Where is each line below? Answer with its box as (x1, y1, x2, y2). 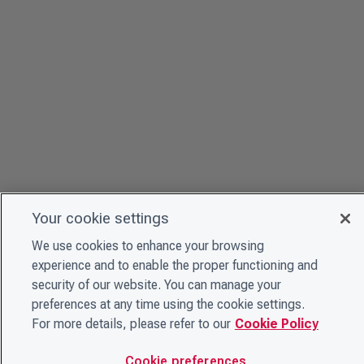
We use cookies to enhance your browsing (31, 238, 264, 253)
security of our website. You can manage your (31, 277, 281, 292)
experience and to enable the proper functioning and (31, 258, 318, 273)
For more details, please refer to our (31, 316, 231, 331)
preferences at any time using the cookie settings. (31, 297, 305, 312)
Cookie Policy (234, 316, 318, 331)
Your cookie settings (31, 209, 169, 227)
